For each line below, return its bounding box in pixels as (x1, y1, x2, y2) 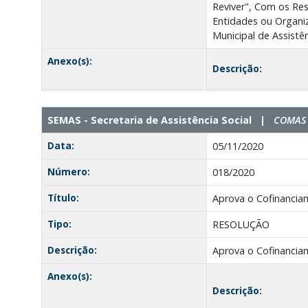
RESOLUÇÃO (212, 217, 269, 231)
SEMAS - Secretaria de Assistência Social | (47, 113, 274, 126)
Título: (47, 190, 79, 204)
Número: (47, 164, 90, 178)
